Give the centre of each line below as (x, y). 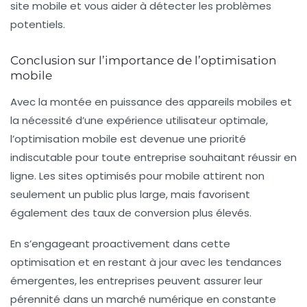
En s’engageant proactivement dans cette (120, 243)
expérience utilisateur (161, 120)
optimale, (242, 120)
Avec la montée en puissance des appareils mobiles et (151, 101)
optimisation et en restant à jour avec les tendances (146, 262)
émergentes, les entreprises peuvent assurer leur (136, 280)
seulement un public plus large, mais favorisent (130, 194)
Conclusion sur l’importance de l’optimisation (143, 60)
